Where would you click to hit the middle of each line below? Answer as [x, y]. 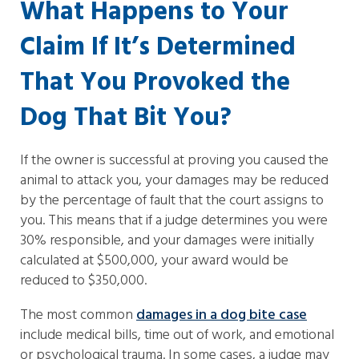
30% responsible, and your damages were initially [167, 241]
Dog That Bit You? [126, 118]
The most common [78, 315]
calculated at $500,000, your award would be [154, 261]
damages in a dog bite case [222, 315]
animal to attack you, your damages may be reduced [174, 181]
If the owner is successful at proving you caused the [174, 161]
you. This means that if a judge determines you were [174, 221]
